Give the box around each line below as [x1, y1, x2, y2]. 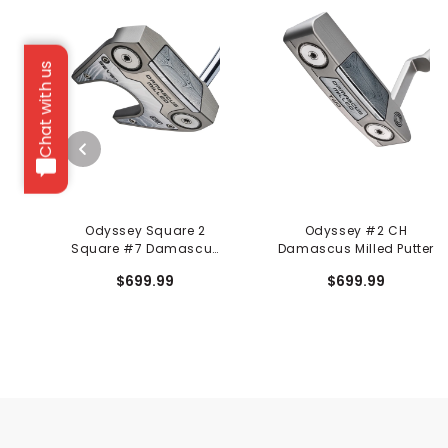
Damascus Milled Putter [277, 239, 435, 257]
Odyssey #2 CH [304, 221, 408, 239]
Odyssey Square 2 [85, 221, 206, 239]
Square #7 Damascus [70, 239, 220, 257]
